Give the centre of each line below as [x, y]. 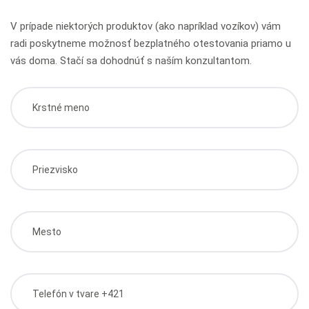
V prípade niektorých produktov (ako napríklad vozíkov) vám [146, 26]
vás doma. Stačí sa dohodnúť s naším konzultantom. [131, 60]
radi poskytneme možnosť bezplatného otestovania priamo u [151, 43]
